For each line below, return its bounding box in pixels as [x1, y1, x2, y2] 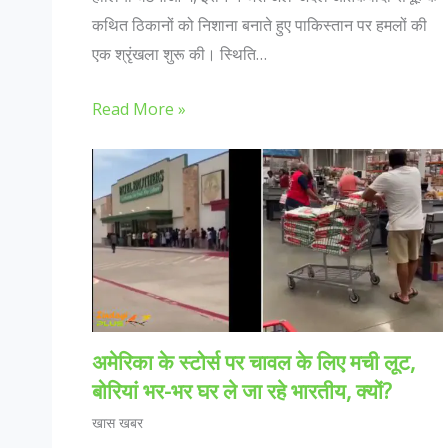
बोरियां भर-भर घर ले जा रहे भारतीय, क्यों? [92, 377, 392, 406]
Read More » [92, 98, 186, 121]
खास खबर [92, 413, 143, 433]
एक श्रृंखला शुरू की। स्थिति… [92, 43, 267, 66]
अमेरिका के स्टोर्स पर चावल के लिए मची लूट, [92, 348, 415, 377]
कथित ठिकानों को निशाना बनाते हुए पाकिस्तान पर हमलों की [92, 14, 427, 37]
